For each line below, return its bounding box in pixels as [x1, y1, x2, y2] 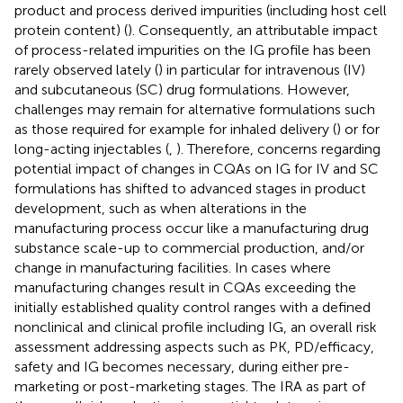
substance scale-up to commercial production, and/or [14, 238, 364, 256]
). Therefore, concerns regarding [176, 139, 381, 157]
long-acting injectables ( [14, 139, 169, 157]
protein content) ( [14, 21, 128, 39]
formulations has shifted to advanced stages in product [14, 179, 366, 197]
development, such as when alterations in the [14, 199, 307, 217]
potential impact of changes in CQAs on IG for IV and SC [14, 159, 379, 177]
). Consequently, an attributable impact [128, 21, 378, 39]
